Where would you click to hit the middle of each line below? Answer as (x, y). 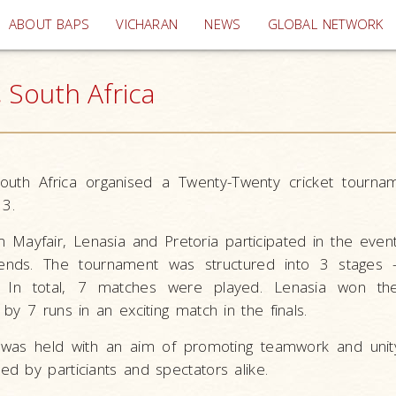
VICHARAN (147, 24)
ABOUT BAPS (49, 24)
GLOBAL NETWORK (325, 24)
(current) (204, 23)
